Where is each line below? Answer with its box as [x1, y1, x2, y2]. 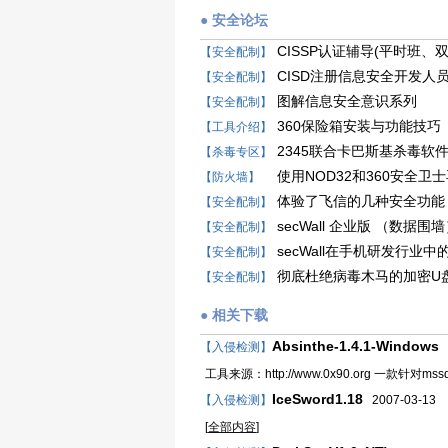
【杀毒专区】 [200, 145, 272, 159]
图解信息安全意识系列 [277, 93, 417, 109]
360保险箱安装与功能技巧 [277, 118, 441, 134]
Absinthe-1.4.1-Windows [272, 338, 439, 354]
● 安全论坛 [200, 12, 268, 28]
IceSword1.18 [272, 391, 363, 407]
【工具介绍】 [200, 120, 272, 134]
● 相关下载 [200, 307, 268, 323]
